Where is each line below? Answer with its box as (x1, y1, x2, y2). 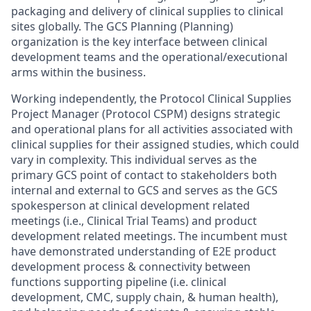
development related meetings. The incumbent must (11, 228, 287, 244)
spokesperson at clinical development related (11, 198, 250, 213)
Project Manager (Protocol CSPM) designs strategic (11, 106, 280, 121)
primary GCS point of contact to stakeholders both (11, 167, 277, 183)
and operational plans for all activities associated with (11, 121, 293, 137)
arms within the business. (11, 65, 146, 80)
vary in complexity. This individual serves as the (11, 152, 257, 167)
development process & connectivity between (11, 259, 251, 274)
